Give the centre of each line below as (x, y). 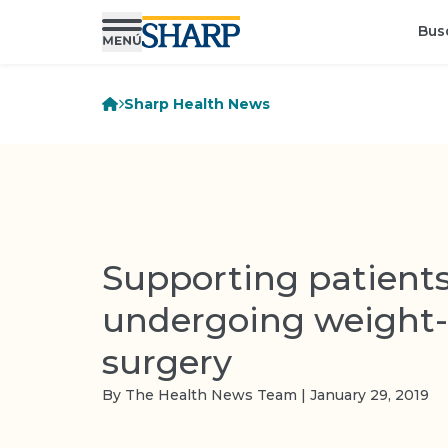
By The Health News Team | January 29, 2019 (265, 394)
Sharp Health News (197, 104)
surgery (167, 361)
